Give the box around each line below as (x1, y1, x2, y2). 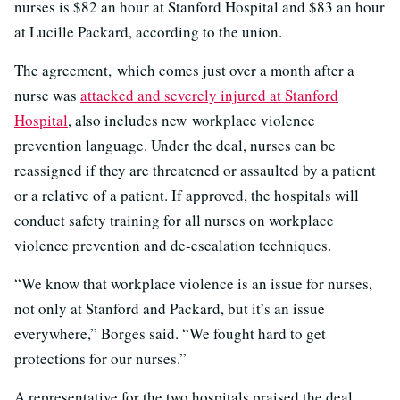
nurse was (14, 84, 80, 105)
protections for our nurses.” (14, 347, 187, 369)
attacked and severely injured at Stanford (80, 84, 338, 105)
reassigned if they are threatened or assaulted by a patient (14, 159, 376, 180)
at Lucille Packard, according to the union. (14, 21, 282, 42)
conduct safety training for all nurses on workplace (14, 209, 334, 230)
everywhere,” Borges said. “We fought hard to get (14, 322, 326, 344)
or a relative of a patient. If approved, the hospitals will (14, 184, 359, 205)
